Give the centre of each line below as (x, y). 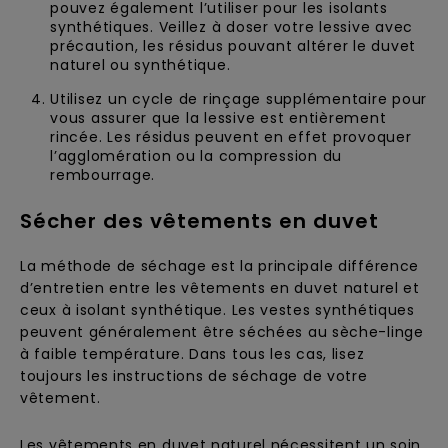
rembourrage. (102, 175)
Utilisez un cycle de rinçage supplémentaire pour (238, 99)
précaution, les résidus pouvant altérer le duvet (233, 46)
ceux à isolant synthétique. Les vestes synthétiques (217, 310)
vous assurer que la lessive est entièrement (218, 118)
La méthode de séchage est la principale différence (220, 266)
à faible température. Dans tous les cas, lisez (192, 354)
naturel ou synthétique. (140, 65)
